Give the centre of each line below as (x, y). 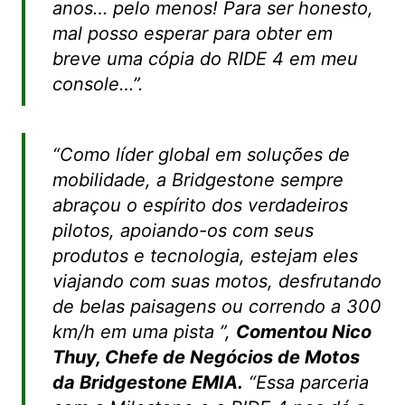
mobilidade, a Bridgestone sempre (198, 179)
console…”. (98, 84)
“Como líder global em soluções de (201, 154)
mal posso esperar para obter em (192, 33)
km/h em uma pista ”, (144, 331)
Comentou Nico (303, 331)
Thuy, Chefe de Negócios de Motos (206, 357)
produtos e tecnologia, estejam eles (205, 255)
